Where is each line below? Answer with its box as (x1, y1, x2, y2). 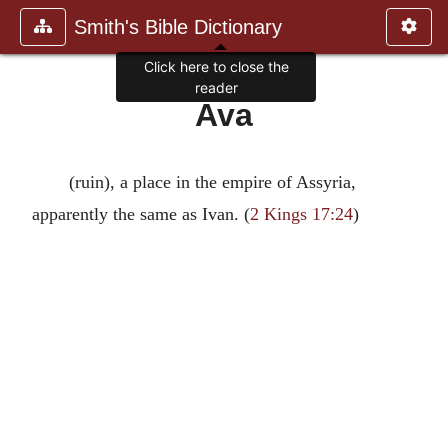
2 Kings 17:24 (250, 204, 353, 224)
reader (194, 79, 238, 97)
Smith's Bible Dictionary (74, 16, 282, 38)
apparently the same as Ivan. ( (32, 204, 250, 224)
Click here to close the (143, 58, 289, 76)
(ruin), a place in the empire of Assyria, (68, 172, 356, 192)
